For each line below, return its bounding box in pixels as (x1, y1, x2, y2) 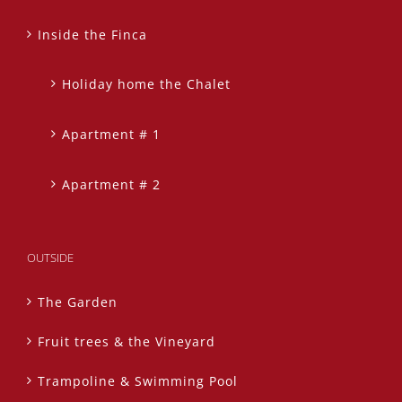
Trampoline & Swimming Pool (38, 372, 238, 390)
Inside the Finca (38, 26, 147, 44)
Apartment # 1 (62, 126, 161, 144)
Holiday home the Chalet (62, 75, 231, 93)
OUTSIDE (27, 249, 74, 267)
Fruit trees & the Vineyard (38, 333, 215, 351)
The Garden (38, 293, 118, 311)
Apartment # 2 (62, 176, 161, 194)
